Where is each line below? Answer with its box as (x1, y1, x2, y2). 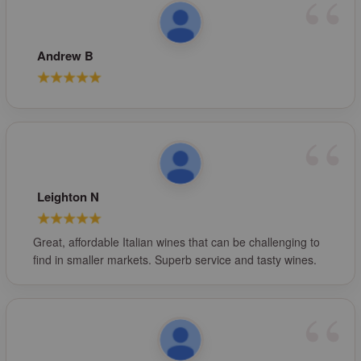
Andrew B (37, 47, 94, 65)
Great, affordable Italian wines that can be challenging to (33, 234, 321, 251)
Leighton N (37, 188, 100, 206)
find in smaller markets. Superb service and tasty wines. (33, 251, 317, 268)
